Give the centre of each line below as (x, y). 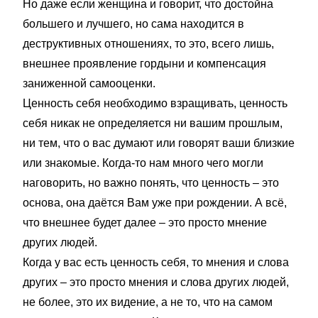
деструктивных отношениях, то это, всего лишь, (148, 44)
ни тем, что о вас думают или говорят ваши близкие (159, 143)
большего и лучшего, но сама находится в (133, 24)
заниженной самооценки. (89, 83)
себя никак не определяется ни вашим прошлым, (153, 123)
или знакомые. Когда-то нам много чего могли (143, 163)
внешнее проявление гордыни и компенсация (144, 64)
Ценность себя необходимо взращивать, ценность (155, 103)
